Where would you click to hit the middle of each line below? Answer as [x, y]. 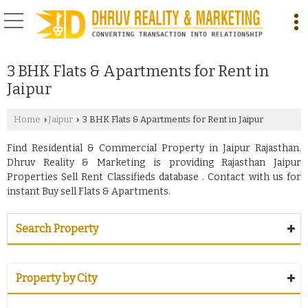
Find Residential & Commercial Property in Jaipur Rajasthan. [154, 148]
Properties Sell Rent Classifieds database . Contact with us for [154, 177]
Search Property [57, 229]
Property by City [56, 278]
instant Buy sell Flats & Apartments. [89, 191]
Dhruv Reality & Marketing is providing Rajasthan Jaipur [154, 163]
